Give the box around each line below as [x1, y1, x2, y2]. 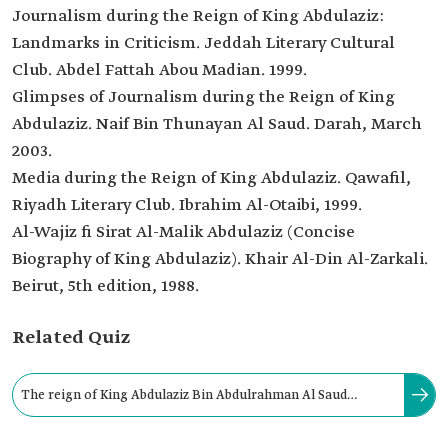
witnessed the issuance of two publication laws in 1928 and [21, 421, 377, 439]
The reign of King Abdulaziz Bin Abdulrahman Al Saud [21, 386, 347, 404]
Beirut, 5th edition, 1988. [12, 276, 199, 297]
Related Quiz [12, 326, 130, 350]
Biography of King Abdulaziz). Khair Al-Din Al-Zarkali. [12, 249, 428, 270]
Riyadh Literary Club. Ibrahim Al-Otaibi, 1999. [12, 195, 362, 216]
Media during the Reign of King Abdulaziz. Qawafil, [12, 168, 411, 189]
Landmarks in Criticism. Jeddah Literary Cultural [12, 33, 395, 54]
